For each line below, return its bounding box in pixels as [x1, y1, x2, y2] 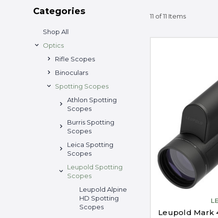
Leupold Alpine [79, 185, 127, 193]
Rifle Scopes [55, 54, 95, 63]
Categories [33, 5, 86, 17]
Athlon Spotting [67, 95, 117, 104]
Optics [43, 41, 64, 49]
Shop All [43, 27, 69, 36]
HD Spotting [79, 194, 119, 202]
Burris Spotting [67, 118, 114, 126]
